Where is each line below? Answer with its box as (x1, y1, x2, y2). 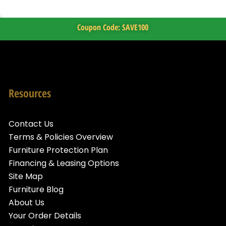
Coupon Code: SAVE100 (77, 21, 149, 33)
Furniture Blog (9, 184, 64, 196)
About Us (9, 197, 45, 209)
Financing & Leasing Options (9, 157, 120, 169)
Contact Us (9, 118, 54, 130)
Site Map (9, 171, 43, 183)
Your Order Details (9, 210, 82, 222)
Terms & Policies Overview (9, 131, 114, 143)
